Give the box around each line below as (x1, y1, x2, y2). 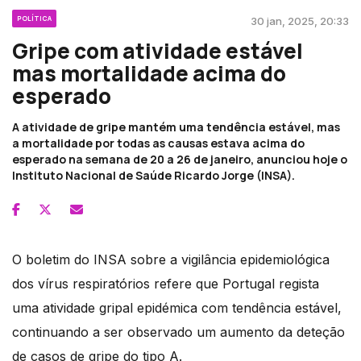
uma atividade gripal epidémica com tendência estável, (12, 299, 342, 316)
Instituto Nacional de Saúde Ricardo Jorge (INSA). (12, 167, 295, 183)
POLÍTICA (17, 13, 52, 23)
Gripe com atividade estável (12, 35, 303, 65)
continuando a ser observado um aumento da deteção (12, 323, 345, 340)
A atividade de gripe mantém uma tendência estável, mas (12, 118, 340, 135)
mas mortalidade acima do (12, 58, 286, 88)
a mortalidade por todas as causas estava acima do (12, 135, 305, 151)
